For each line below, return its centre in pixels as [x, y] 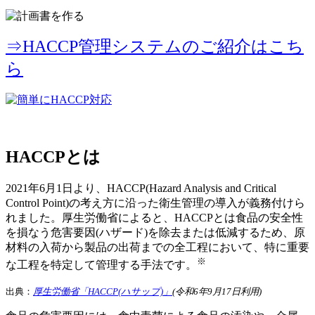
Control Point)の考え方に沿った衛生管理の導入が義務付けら [155, 203]
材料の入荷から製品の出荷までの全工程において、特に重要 [157, 247]
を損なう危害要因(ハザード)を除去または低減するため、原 [155, 233]
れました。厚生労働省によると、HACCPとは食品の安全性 [154, 218]
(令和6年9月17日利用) [217, 291]
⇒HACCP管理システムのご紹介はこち [155, 46]
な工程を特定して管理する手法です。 [101, 265]
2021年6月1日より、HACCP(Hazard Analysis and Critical [141, 188]
